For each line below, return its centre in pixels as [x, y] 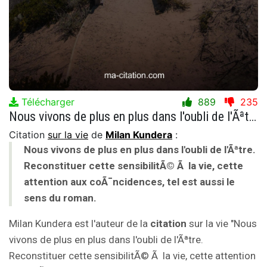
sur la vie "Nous [222, 223]
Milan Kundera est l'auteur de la [80, 223]
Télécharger [46, 102]
